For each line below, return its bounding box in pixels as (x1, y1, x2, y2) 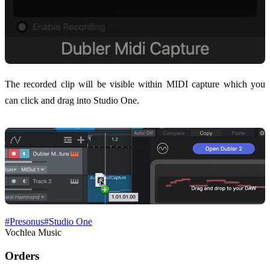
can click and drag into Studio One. (5, 95, 139, 105)
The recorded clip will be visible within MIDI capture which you (5, 78, 265, 89)
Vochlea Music (5, 227, 61, 237)
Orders (5, 249, 39, 262)
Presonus (10, 216, 44, 227)
